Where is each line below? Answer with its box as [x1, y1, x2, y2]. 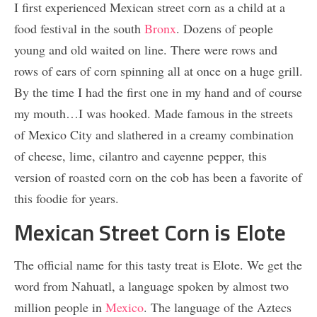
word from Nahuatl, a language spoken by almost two [14, 277, 289, 295]
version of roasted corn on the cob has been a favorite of [14, 168, 302, 185]
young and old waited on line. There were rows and [14, 40, 277, 58]
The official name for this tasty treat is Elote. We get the [14, 256, 302, 274]
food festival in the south [14, 19, 144, 37]
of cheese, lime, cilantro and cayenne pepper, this [14, 146, 267, 164]
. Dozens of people [176, 19, 273, 37]
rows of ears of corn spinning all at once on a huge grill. [14, 62, 303, 79]
